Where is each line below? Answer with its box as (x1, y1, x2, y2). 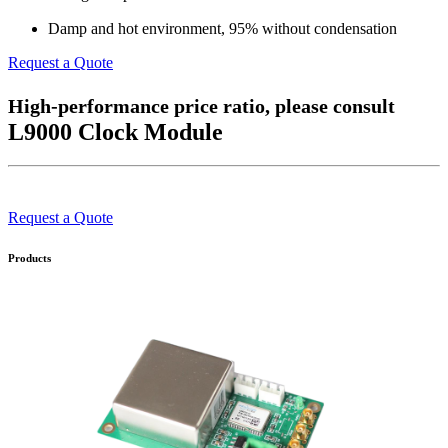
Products (8, 252, 51, 265)
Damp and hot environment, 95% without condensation (48, 19, 397, 37)
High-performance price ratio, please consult (8, 94, 395, 117)
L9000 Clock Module (8, 118, 223, 145)
